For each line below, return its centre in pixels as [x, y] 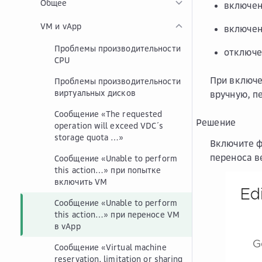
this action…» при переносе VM [117, 214]
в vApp [68, 226]
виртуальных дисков [95, 93]
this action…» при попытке [108, 170]
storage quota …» [89, 137]
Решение [216, 122]
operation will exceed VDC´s [109, 125]
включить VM [81, 182]
